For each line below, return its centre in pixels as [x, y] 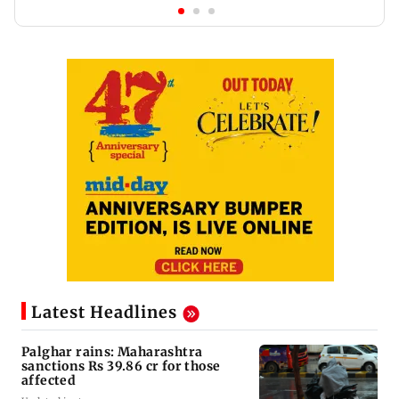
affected [49, 380]
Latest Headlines [104, 313]
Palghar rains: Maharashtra [112, 351]
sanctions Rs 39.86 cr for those [121, 366]
